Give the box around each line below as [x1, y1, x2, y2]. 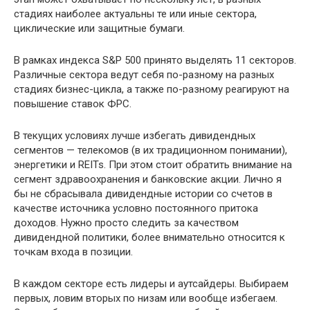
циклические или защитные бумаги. [14, 22, 185, 35]
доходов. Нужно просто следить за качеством [14, 217, 239, 230]
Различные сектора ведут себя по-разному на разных [14, 69, 274, 82]
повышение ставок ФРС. [14, 98, 131, 111]
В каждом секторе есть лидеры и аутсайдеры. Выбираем [14, 277, 289, 291]
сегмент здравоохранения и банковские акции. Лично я [14, 173, 282, 186]
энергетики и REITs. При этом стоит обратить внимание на [14, 158, 292, 172]
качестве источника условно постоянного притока [14, 202, 258, 215]
